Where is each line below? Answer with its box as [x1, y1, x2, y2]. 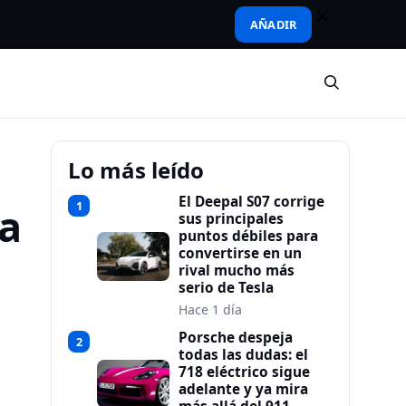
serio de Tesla [179, 278, 274, 297]
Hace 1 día [179, 301, 242, 318]
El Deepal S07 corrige [179, 192, 324, 211]
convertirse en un [179, 244, 302, 263]
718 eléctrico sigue [179, 362, 310, 382]
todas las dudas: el [179, 345, 308, 364]
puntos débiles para [179, 227, 318, 246]
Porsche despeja [179, 328, 293, 347]
